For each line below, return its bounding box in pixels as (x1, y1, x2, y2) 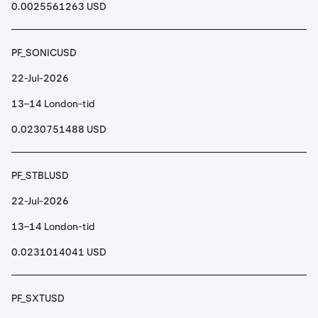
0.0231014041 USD (11, 246, 106, 258)
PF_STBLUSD (11, 169, 69, 182)
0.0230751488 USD (11, 123, 106, 136)
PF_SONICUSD (11, 46, 77, 59)
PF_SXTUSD (11, 292, 65, 305)
